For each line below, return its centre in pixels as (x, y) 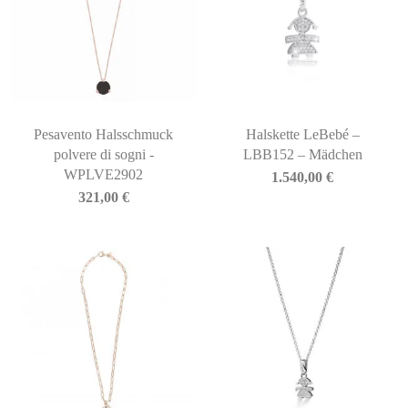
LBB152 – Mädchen (302, 154)
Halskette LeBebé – (302, 134)
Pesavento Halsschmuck (104, 134)
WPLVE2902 (104, 174)
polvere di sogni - (103, 154)
